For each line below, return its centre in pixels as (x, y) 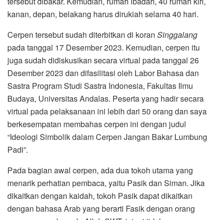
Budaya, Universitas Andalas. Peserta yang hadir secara (106, 99)
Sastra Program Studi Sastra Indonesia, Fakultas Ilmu (100, 86)
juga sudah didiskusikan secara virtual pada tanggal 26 (103, 60)
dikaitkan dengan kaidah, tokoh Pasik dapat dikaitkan (100, 196)
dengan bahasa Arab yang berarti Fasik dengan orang (101, 209)
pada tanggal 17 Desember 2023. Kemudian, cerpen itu (104, 48)
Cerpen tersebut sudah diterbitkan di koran (82, 35)
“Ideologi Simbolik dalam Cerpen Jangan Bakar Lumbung (107, 137)
